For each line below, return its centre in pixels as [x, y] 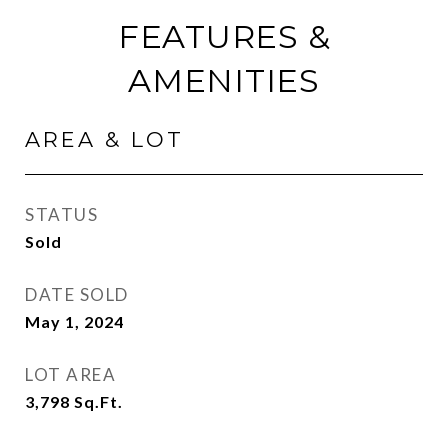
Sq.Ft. [98, 401]
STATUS [61, 214]
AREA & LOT [104, 139]
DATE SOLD [77, 294]
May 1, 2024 [74, 321]
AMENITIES [224, 80]
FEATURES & [224, 36]
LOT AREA [70, 374]
